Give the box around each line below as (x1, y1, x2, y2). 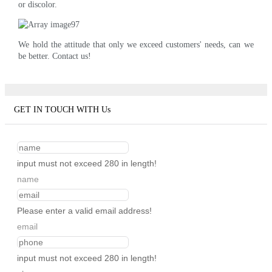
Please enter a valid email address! (17, 206, 152, 216)
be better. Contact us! (18, 51, 92, 61)
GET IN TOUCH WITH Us (14, 105, 110, 115)
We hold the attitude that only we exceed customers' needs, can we (18, 39, 254, 49)
